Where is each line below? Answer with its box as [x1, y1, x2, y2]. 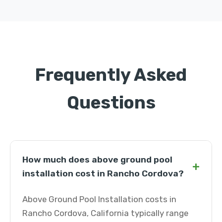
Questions [66, 92, 156, 113]
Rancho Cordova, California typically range [22, 208, 188, 218]
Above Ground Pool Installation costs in [22, 194, 176, 204]
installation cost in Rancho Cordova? [22, 168, 184, 178]
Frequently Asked [35, 64, 187, 85]
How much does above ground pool [22, 155, 172, 165]
